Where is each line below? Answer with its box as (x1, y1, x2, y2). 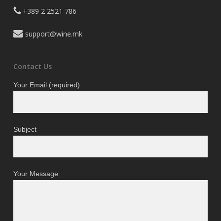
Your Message (13, 170, 58, 178)
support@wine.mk (23, 29, 82, 39)
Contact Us (13, 62, 52, 72)
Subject (13, 125, 37, 134)
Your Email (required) (13, 81, 80, 89)
